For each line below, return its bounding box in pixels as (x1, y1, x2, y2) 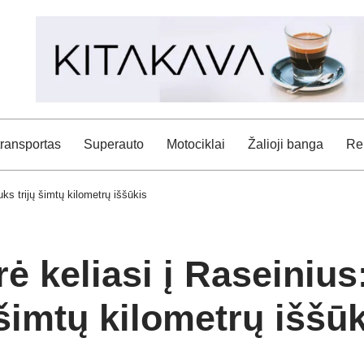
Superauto (84, 136, 144, 151)
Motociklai (167, 136, 225, 151)
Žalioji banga (248, 136, 323, 151)
